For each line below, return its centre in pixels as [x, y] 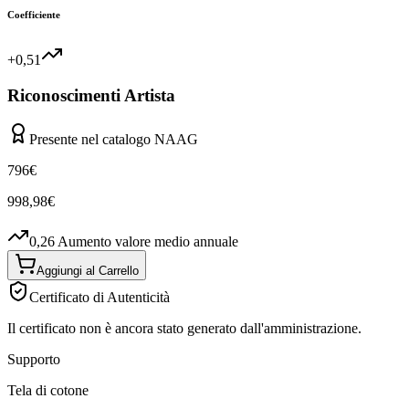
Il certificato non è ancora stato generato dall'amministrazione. [184, 329]
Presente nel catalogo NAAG [114, 140]
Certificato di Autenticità [100, 298]
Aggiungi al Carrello [88, 271]
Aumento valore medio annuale [148, 242]
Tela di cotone [48, 391]
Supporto [34, 360]
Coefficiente [34, 14]
